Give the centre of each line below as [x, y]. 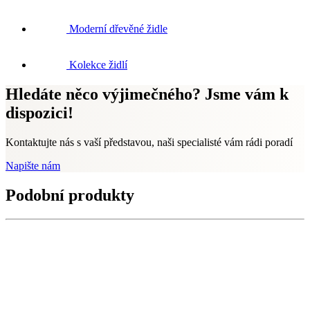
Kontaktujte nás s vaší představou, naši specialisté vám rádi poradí [149, 142]
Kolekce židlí [98, 64]
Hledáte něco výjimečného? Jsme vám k [147, 94]
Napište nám [33, 165]
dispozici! [39, 112]
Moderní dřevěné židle [118, 28]
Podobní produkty [70, 195]
